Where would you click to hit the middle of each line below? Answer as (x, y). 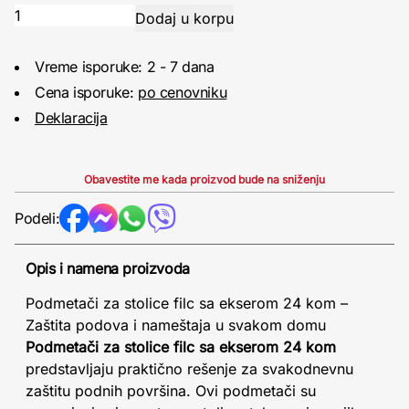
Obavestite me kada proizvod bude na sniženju (204, 179)
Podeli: (37, 218)
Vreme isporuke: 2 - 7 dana (125, 66)
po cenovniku (183, 92)
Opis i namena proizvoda (108, 268)
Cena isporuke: (86, 92)
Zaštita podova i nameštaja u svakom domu (176, 325)
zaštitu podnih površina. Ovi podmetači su (171, 390)
